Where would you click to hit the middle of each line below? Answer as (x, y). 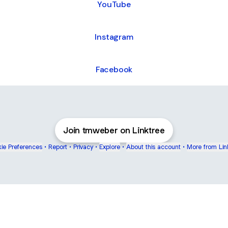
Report (58, 147)
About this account (153, 147)
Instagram (114, 37)
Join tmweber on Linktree (114, 130)
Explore (110, 147)
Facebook (114, 69)
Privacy (83, 147)
